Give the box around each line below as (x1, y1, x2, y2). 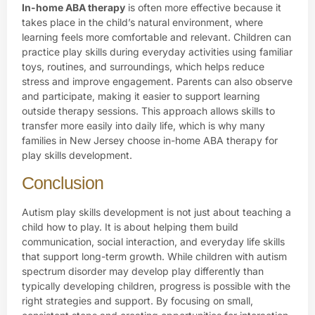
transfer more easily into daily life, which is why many (22, 119, 265, 131)
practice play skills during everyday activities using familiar (22, 45, 292, 58)
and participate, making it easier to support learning (22, 89, 260, 102)
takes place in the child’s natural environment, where (22, 15, 263, 28)
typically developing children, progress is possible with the (22, 280, 290, 292)
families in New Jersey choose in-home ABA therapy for (22, 134, 278, 146)
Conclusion (22, 173, 103, 193)
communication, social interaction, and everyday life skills (22, 236, 285, 248)
